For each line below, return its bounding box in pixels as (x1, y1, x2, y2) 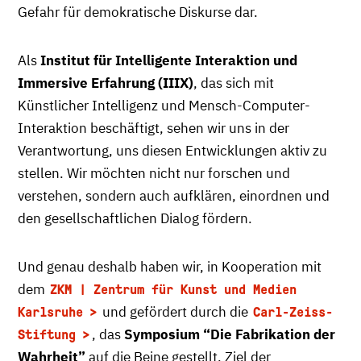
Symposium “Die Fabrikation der (124, 326, 335, 343)
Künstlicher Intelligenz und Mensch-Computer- (18, 97, 310, 114)
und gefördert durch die (99, 303, 251, 321)
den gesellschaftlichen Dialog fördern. (18, 210, 252, 227)
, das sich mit (193, 74, 274, 92)
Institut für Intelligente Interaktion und (40, 52, 297, 69)
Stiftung (18, 327, 76, 342)
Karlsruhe (18, 305, 83, 320)
